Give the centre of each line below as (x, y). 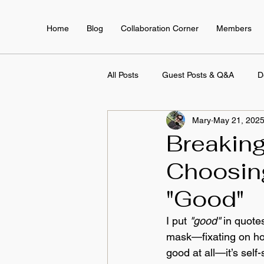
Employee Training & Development (195, 122)
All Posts (123, 75)
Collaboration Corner (160, 28)
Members (234, 28)
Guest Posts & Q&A (198, 75)
